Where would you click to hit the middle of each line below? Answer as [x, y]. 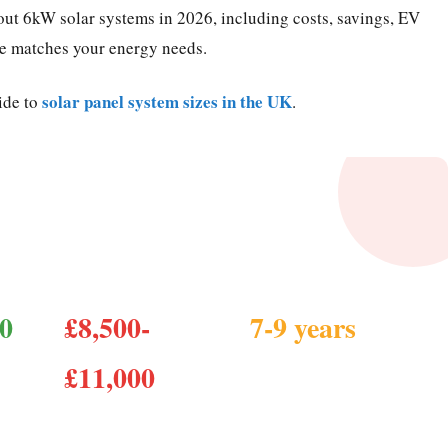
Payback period [291, 364]
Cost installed [101, 414]
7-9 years [302, 328]
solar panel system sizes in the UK [166, 102]
